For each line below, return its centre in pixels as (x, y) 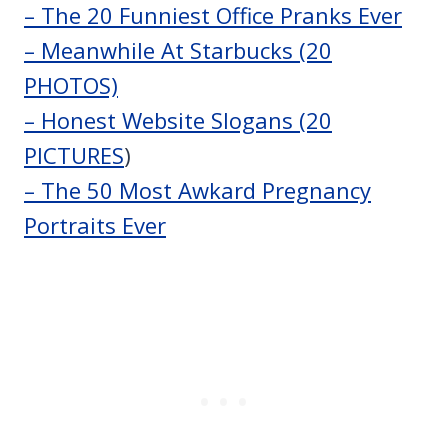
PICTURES (74, 154)
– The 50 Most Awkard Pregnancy (197, 189)
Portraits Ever (95, 224)
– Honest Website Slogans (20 (178, 119)
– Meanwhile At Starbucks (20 (178, 49)
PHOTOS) (71, 84)
